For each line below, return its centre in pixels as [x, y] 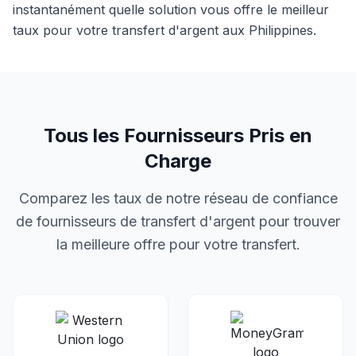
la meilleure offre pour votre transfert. [178, 244]
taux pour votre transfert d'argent [118, 30]
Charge [178, 161]
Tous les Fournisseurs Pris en [178, 135]
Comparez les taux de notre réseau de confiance [178, 198]
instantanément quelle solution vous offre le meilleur [171, 10]
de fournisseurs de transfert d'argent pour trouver [178, 221]
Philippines [281, 30]
